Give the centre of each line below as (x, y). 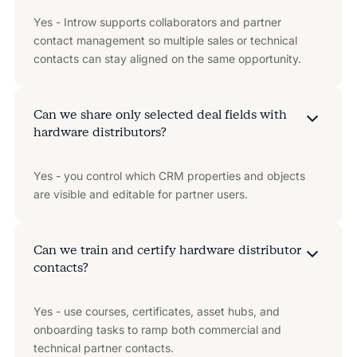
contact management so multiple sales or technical (165, 40)
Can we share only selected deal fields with (160, 114)
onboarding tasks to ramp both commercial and (157, 329)
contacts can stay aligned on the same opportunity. (167, 58)
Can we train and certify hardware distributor (167, 249)
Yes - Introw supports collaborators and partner (157, 22)
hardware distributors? (100, 131)
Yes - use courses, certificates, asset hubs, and (156, 311)
